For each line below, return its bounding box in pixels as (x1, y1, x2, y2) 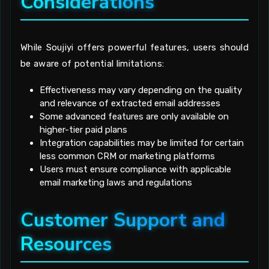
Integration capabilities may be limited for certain (40, 137, 244, 148)
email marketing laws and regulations (40, 177, 192, 188)
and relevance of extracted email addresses (40, 97, 220, 109)
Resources (20, 231, 112, 257)
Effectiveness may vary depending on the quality (40, 84, 242, 95)
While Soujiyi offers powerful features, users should (20, 41, 249, 53)
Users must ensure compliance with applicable (40, 163, 231, 175)
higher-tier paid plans (40, 124, 127, 135)
